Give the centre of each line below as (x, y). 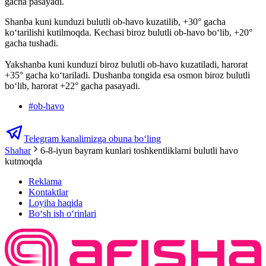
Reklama (45, 182)
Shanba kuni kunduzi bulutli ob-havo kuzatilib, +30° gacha (115, 22)
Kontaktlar (48, 192)
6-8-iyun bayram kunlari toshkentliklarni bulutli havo (139, 151)
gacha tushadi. (31, 43)
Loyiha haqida (56, 203)
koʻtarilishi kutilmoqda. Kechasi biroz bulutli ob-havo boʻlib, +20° (129, 33)
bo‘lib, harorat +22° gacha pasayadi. (72, 86)
